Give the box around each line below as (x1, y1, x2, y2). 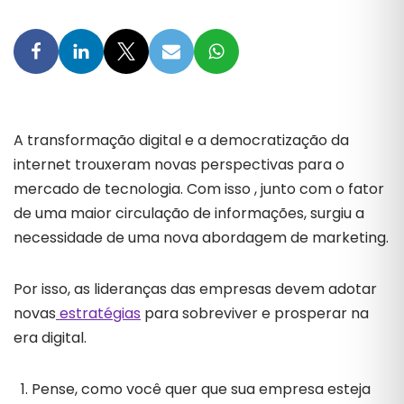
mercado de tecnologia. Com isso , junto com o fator (14, 179, 384, 199)
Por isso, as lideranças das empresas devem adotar (14, 279, 377, 299)
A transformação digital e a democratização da (14, 130, 349, 151)
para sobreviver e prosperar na (141, 303, 369, 324)
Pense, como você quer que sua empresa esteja (32, 379, 371, 399)
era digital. (14, 327, 87, 348)
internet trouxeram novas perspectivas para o (14, 154, 344, 175)
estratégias (56, 303, 141, 324)
